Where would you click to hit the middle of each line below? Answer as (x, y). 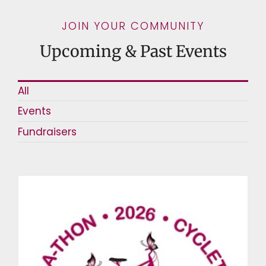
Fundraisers (47, 132)
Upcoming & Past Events (133, 51)
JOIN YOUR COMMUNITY (133, 26)
